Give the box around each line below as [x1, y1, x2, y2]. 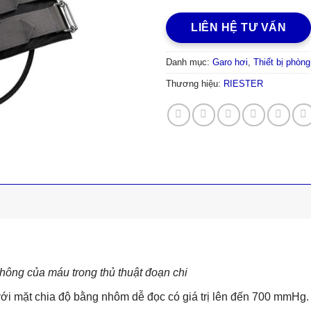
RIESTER [224, 78, 263, 90]
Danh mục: [166, 57, 212, 68]
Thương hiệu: [166, 78, 224, 90]
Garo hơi [212, 57, 248, 68]
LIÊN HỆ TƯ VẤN [191, 22, 286, 34]
